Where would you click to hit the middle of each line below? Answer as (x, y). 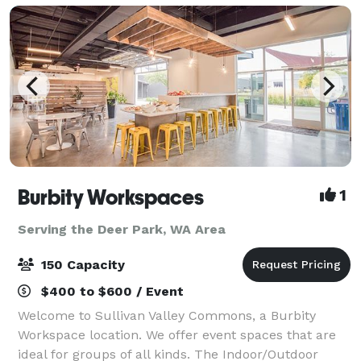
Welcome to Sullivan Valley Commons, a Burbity (167, 315)
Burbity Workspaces (111, 197)
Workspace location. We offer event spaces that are (177, 334)
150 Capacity (81, 264)
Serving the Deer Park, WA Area (122, 229)
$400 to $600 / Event (110, 291)
